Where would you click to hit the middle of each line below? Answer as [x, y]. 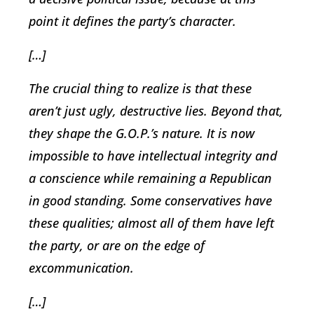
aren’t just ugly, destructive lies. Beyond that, [156, 110]
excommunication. [81, 267]
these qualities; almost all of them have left [151, 223]
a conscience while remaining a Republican [150, 178]
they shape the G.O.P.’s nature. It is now [142, 133]
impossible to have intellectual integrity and [153, 155]
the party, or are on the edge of [117, 245]
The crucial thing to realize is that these [140, 88]
